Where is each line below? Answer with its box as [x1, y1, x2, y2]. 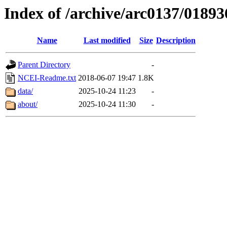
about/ [18, 100, 37, 109]
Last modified [83, 36, 131, 45]
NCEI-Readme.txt [18, 73, 76, 83]
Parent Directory [18, 60, 70, 69]
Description [156, 36, 196, 45]
